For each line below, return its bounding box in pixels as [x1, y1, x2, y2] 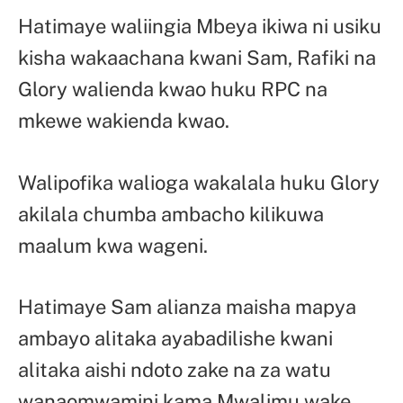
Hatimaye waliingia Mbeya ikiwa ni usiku [18, 13, 381, 38]
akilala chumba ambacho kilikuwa [18, 201, 324, 226]
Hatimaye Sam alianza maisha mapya [18, 295, 356, 319]
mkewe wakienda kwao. [18, 108, 229, 132]
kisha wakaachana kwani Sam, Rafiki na [18, 45, 376, 69]
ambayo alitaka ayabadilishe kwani [18, 327, 333, 351]
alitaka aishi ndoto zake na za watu [18, 358, 331, 382]
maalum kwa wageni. [18, 233, 208, 257]
